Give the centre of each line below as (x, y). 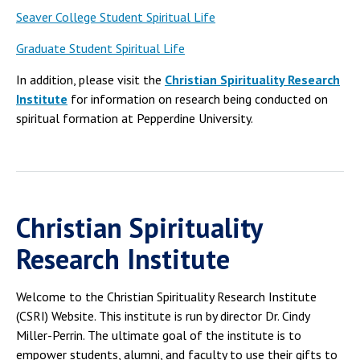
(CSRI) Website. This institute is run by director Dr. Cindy (163, 315)
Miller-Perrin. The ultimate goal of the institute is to (159, 335)
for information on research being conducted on (198, 98)
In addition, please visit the (90, 79)
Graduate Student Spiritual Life (100, 48)
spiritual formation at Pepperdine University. (135, 118)
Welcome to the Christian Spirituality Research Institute (166, 296)
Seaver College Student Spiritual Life (116, 16)
